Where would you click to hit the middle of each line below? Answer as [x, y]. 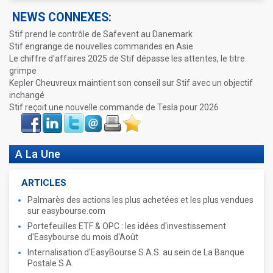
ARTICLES [44, 183]
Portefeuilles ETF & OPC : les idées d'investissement [127, 226]
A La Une [38, 154]
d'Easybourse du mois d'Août [83, 237]
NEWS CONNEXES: [62, 17]
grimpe [23, 71]
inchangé [27, 95]
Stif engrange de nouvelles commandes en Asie [101, 46]
